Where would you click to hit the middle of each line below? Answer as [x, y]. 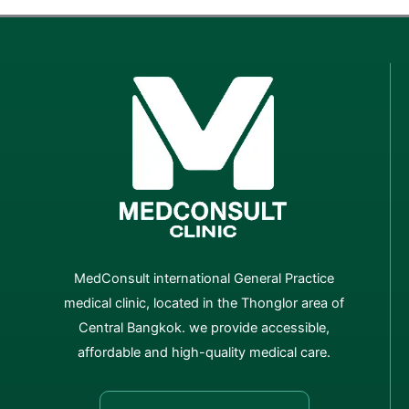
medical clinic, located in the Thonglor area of [204, 304]
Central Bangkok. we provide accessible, [204, 328]
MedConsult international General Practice [204, 279]
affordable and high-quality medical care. [204, 353]
